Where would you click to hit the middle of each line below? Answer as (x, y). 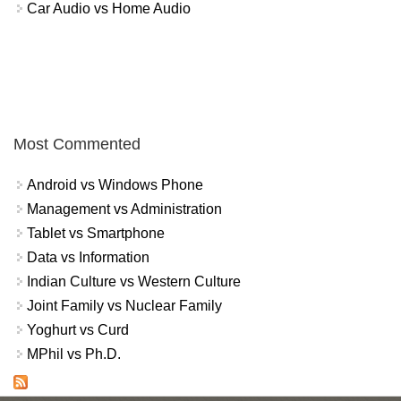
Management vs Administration (124, 209)
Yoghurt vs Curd (78, 330)
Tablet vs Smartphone (96, 234)
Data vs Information (88, 258)
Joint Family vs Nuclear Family (124, 306)
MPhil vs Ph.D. (74, 354)
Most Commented (77, 145)
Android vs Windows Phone (115, 185)
